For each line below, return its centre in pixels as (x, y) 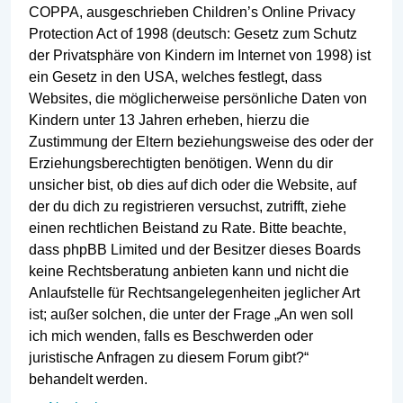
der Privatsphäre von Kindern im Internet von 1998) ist (200, 55)
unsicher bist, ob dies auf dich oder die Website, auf (193, 184)
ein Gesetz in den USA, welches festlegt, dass (175, 76)
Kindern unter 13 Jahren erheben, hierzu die (169, 120)
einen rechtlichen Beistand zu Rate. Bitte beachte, (188, 228)
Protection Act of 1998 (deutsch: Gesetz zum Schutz (193, 33)
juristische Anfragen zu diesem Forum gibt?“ (169, 357)
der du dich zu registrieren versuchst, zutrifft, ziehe (188, 206)
